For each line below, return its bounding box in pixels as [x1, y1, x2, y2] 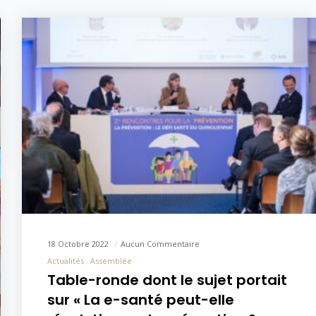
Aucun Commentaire [121, 238, 200, 249]
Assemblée [90, 255, 132, 266]
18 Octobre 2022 [47, 238, 111, 249]
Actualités [47, 255, 84, 266]
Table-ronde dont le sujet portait [47, 269, 287, 290]
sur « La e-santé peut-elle [47, 289, 234, 310]
